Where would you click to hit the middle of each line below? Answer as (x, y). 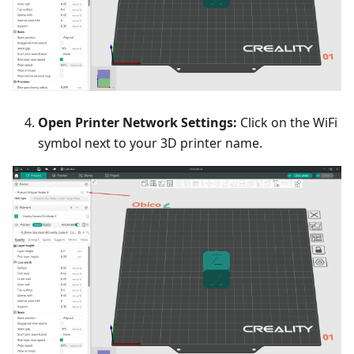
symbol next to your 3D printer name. (150, 143)
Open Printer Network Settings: (137, 122)
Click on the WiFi (287, 122)
